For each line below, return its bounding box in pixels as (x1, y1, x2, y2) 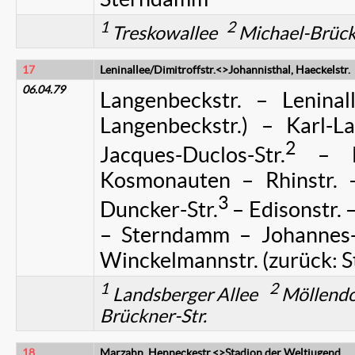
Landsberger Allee (109, 284, 269, 305)
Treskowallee (109, 22, 227, 44)
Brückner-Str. (100, 305, 207, 326)
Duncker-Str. (100, 197, 218, 222)
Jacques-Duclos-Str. (100, 143, 285, 167)
